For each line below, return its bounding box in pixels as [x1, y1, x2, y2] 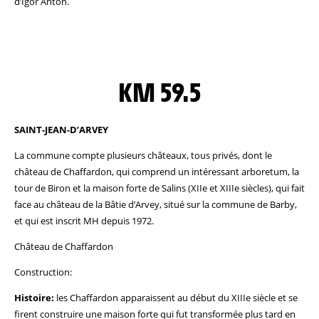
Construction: [14, 266, 72, 278]
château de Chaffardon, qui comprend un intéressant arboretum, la [14, 165, 299, 178]
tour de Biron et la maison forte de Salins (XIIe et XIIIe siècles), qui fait [14, 182, 305, 194]
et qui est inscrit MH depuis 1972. [14, 214, 154, 227]
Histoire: [14, 291, 54, 304]
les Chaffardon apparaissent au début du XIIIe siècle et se [54, 291, 298, 304]
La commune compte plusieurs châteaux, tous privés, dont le [14, 149, 272, 162]
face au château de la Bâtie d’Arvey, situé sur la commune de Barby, [14, 198, 297, 211]
